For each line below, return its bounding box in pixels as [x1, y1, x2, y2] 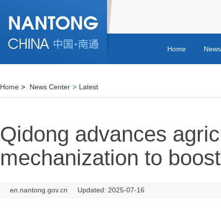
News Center [30, 83, 70, 91]
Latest [79, 83, 98, 91]
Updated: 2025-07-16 [77, 186, 145, 194]
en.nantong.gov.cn [10, 186, 68, 194]
